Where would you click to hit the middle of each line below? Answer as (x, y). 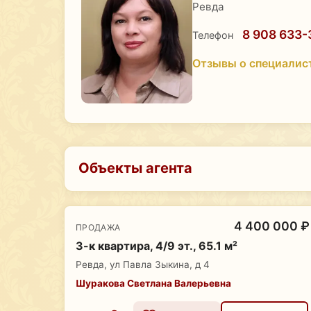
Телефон (213, 35)
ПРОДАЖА (98, 227)
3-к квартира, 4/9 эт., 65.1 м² (157, 246)
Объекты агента (135, 168)
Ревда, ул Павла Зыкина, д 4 (143, 265)
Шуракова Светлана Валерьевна (153, 283)
